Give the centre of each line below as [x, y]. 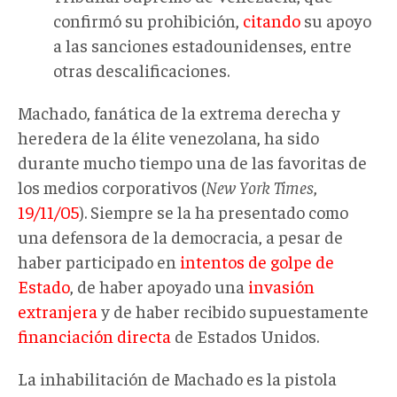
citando [272, 19]
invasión [281, 285]
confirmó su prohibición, [148, 19]
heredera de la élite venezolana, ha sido [168, 136]
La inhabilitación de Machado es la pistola [177, 378]
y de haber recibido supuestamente [233, 310]
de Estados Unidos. [245, 335]
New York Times [260, 186]
